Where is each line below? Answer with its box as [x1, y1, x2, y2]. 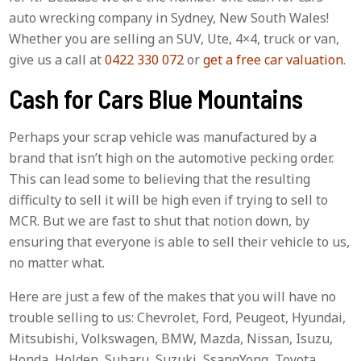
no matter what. [9, 253, 106, 272]
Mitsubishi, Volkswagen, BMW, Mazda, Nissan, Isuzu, [9, 329, 334, 347]
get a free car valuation [203, 50, 344, 68]
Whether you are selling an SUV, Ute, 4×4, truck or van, [9, 29, 340, 48]
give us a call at [9, 50, 106, 68]
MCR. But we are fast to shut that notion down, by [9, 211, 310, 230]
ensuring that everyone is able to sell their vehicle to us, [9, 232, 351, 251]
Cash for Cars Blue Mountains [9, 82, 304, 114]
